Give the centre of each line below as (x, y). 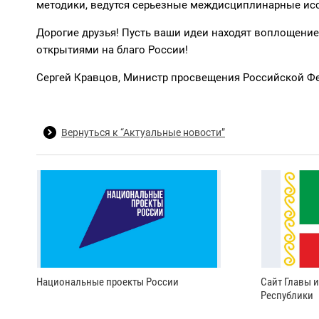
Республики (287, 295)
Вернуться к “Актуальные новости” (143, 132)
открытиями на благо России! (112, 50)
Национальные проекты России (108, 282)
